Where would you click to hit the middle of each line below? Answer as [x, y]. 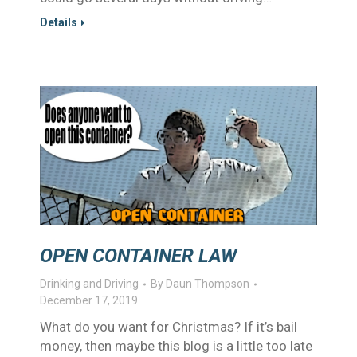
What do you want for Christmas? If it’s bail [169, 327]
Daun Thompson [208, 284]
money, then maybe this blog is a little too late [176, 346]
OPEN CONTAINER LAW [138, 256]
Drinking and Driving [89, 284]
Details [59, 22]
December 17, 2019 [89, 300]
